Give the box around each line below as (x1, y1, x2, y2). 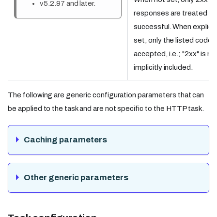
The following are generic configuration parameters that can (8, 91, 204, 99)
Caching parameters (24, 135, 107, 144)
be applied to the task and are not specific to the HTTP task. (8, 105, 204, 112)
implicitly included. (134, 63, 193, 71)
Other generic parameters (24, 173, 128, 182)
